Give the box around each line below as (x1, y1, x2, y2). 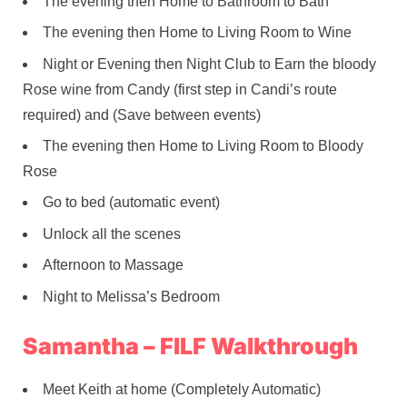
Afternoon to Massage (43, 257, 184, 273)
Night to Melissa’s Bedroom (43, 288, 220, 304)
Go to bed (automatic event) (43, 194, 220, 211)
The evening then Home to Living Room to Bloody (43, 138, 363, 154)
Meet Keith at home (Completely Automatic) (43, 381, 321, 397)
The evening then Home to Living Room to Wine (43, 25, 352, 41)
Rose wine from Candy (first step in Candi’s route (23, 81, 337, 97)
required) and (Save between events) (23, 106, 261, 123)
